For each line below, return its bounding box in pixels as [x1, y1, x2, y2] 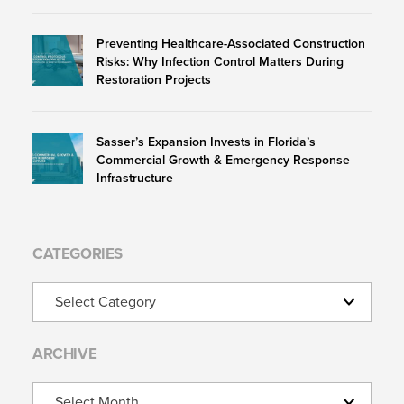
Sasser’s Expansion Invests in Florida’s [96, 133, 316, 152]
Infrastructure [96, 169, 173, 188]
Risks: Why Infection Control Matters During [96, 52, 344, 72]
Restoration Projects [96, 70, 211, 90]
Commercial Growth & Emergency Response [96, 151, 350, 170]
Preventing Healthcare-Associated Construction [96, 34, 365, 54]
